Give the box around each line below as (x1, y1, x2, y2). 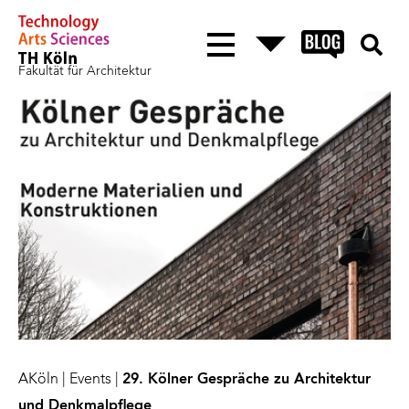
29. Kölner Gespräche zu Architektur (122, 372, 371, 387)
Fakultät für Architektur (18, 64, 152, 78)
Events (69, 372, 111, 387)
